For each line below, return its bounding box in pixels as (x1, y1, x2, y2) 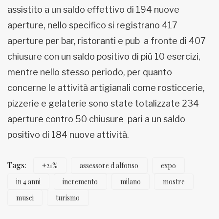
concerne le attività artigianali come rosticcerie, (7, 82, 205, 93)
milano (120, 176, 141, 186)
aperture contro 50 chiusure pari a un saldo (7, 113, 185, 124)
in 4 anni (16, 176, 41, 186)
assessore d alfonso (80, 160, 139, 170)
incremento (63, 176, 98, 186)
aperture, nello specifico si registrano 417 (7, 20, 177, 30)
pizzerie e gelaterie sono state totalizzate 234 (7, 98, 199, 109)
